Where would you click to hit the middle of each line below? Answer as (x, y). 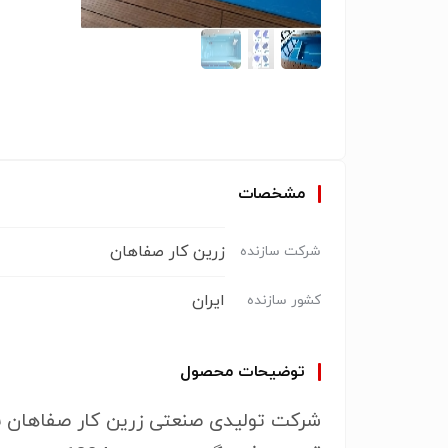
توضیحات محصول (242, 372)
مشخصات (271, 194)
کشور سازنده (284, 300)
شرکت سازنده (280, 251)
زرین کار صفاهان (167, 252)
